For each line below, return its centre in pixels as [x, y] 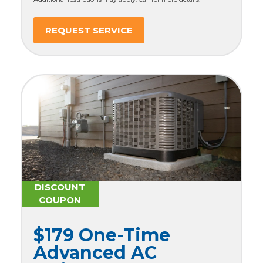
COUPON [60, 200]
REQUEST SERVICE [89, 30]
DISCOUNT [60, 187]
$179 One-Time [102, 235]
